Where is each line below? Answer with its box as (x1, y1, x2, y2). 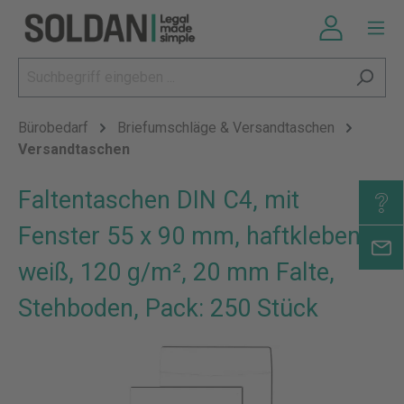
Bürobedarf (18, 119, 88, 136)
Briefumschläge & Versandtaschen (117, 119, 335, 136)
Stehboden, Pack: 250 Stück (18, 294, 318, 323)
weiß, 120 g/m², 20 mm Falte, (18, 258, 335, 287)
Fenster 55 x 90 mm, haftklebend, (18, 222, 380, 251)
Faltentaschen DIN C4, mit (18, 186, 299, 215)
